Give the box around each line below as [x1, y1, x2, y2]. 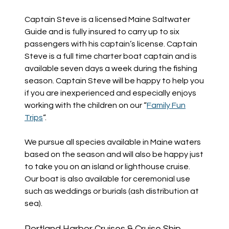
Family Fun [146, 101, 186, 109]
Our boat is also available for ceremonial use [24, 174, 190, 183]
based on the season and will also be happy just [24, 150, 203, 158]
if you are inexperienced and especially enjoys [24, 88, 196, 97]
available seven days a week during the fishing [24, 64, 197, 73]
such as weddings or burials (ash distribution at [24, 187, 199, 195]
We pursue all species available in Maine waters [24, 138, 201, 146]
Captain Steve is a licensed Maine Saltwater [24, 15, 190, 24]
